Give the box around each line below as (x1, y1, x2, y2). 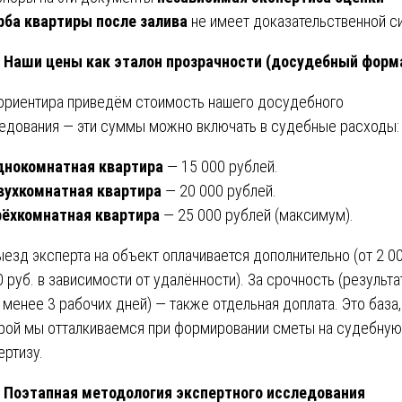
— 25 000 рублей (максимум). (160, 205, 354, 224)
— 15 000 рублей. (163, 156, 278, 176)
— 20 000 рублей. (162, 180, 276, 200)
